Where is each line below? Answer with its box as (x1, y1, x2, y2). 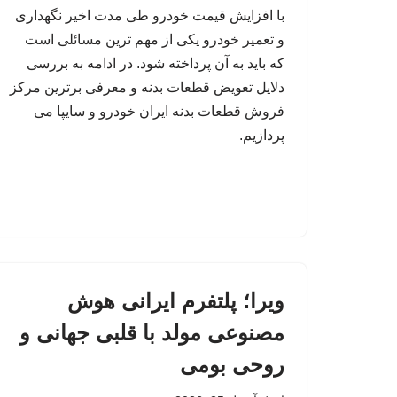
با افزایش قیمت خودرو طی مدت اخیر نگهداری (15, 8, 284, 24)
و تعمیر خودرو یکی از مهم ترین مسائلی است (25, 32, 284, 48)
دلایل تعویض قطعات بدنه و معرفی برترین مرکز (10, 80, 284, 96)
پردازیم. (239, 128, 284, 144)
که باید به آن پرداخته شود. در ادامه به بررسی (27, 56, 284, 72)
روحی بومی (180, 352, 284, 377)
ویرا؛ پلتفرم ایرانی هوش (67, 288, 284, 313)
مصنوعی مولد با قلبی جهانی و (19, 320, 284, 345)
